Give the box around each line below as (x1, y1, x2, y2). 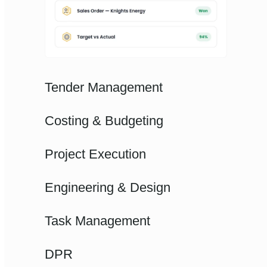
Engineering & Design (45, 180, 171, 195)
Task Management (45, 213, 151, 228)
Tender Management (45, 80, 163, 95)
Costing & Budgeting (45, 113, 164, 128)
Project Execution (45, 147, 147, 162)
